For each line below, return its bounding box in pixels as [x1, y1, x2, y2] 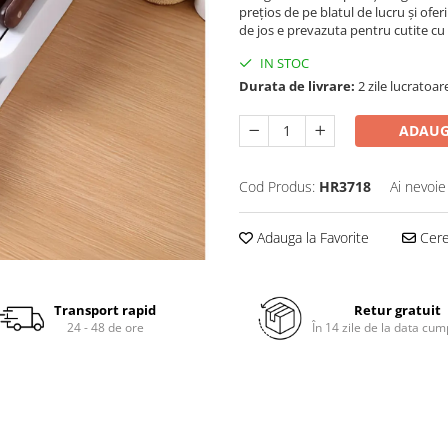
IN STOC [257, 54, 309, 72]
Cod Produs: [239, 177, 315, 196]
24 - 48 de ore [66, 319, 144, 336]
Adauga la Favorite [253, 228, 369, 247]
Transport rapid [54, 301, 157, 319]
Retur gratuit [354, 301, 442, 319]
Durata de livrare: [239, 77, 355, 95]
